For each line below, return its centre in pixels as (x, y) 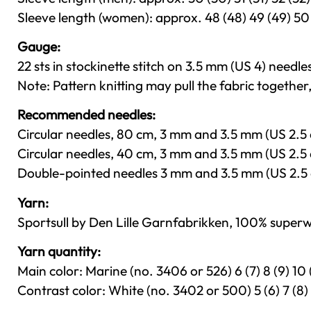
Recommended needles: (86, 115)
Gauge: (39, 46)
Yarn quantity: (59, 252)
